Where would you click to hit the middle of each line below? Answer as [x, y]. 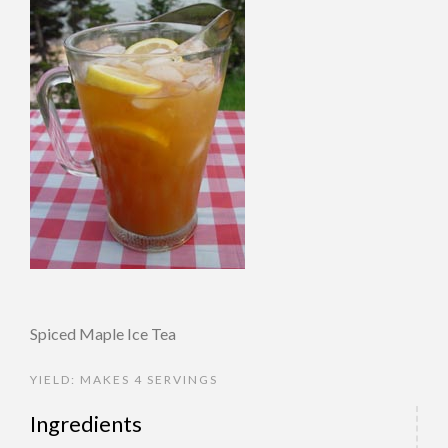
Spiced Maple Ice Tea [103, 333]
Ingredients [86, 423]
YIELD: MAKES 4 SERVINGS [124, 379]
